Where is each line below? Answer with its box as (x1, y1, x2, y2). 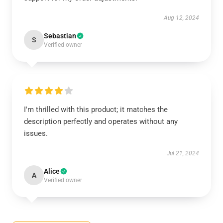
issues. (24, 129, 48, 138)
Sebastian (44, 32, 76, 40)
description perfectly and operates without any (24, 117, 178, 126)
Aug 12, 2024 (164, 14, 199, 21)
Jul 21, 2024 (167, 150, 199, 157)
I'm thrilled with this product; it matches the (24, 105, 168, 114)
